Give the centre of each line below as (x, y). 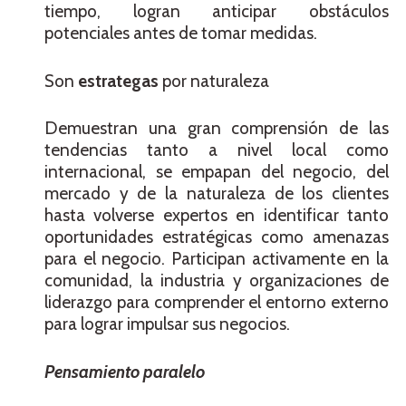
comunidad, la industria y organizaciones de (217, 281)
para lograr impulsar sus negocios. (167, 324)
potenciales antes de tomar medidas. (181, 34)
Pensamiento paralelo (125, 372)
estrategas (118, 81)
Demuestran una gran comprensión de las (217, 129)
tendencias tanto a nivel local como (217, 150)
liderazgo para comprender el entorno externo (217, 303)
